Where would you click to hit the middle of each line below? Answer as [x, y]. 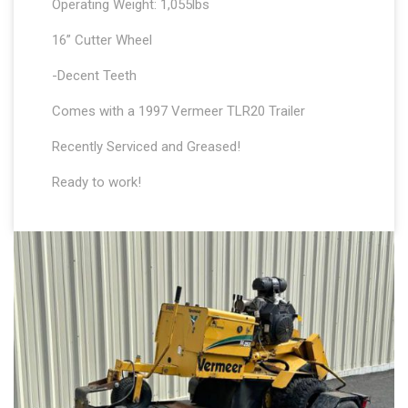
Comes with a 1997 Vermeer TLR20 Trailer [179, 112]
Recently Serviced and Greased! [147, 147]
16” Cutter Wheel [102, 41]
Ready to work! [97, 183]
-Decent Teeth [95, 76]
